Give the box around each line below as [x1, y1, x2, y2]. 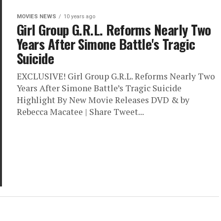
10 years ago [64, 13, 95, 20]
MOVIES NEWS [17, 13, 56, 20]
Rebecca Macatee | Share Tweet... [17, 106, 144, 117]
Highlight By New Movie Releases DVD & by [17, 94, 189, 106]
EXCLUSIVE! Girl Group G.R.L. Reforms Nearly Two [17, 71, 215, 82]
